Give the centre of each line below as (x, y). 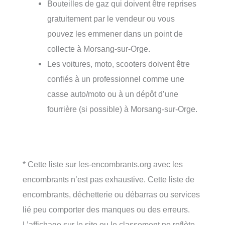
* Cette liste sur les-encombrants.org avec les (103, 164)
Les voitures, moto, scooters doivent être (119, 64)
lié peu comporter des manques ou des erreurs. (106, 210)
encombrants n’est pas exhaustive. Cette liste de (108, 180)
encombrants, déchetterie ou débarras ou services (111, 195)
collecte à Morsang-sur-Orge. (99, 48)
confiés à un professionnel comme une (116, 79)
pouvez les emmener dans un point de (115, 33)
